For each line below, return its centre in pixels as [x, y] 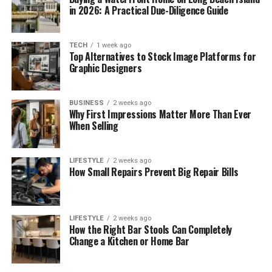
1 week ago [114, 45]
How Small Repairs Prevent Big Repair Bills [154, 172]
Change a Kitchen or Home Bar [129, 241]
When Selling [93, 125]
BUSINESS [86, 103]
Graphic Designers [105, 68]
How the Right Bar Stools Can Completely [151, 229]
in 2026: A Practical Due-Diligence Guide [148, 10]
